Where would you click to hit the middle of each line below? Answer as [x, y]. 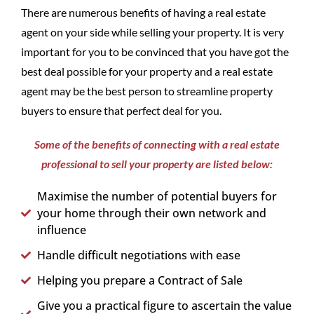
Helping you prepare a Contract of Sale [139, 280]
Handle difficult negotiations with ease [138, 255]
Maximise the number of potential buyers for [157, 196]
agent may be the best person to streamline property [147, 91]
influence [61, 230]
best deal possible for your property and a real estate [147, 71]
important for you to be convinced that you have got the [155, 52]
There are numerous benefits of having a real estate [143, 12]
